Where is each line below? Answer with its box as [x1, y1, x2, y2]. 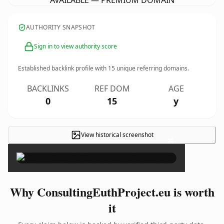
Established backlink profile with [18, 64, 108, 72]
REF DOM [94, 83, 130, 94]
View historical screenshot [80, 130, 153, 139]
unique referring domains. [115, 64, 189, 72]
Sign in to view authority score [34, 42, 117, 50]
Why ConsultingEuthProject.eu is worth [9, 183, 214, 200]
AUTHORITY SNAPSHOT [26, 23, 95, 31]
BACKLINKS [27, 83, 69, 94]
